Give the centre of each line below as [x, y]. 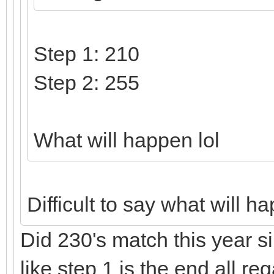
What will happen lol [127, 140]
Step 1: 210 [87, 54]
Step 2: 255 [89, 82]
